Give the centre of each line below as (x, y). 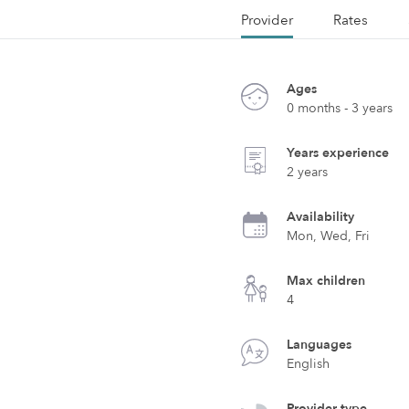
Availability (321, 217)
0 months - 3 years (340, 108)
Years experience (338, 153)
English (309, 364)
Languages (320, 345)
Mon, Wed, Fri (329, 236)
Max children (326, 281)
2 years (308, 172)
